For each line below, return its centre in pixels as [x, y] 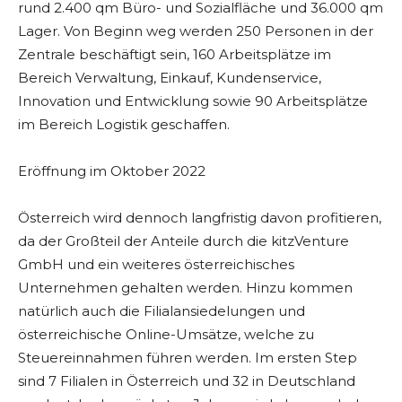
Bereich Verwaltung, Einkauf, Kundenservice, [170, 78]
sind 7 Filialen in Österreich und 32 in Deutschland [187, 381]
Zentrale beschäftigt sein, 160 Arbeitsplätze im [175, 55]
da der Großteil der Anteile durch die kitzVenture [184, 241]
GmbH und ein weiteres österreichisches [156, 265]
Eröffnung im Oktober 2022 [112, 171]
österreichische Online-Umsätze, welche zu [166, 335]
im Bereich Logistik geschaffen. [124, 125]
